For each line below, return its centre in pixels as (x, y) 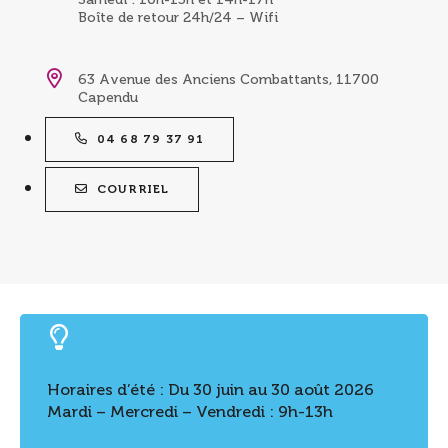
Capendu (108, 97)
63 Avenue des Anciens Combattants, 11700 (228, 79)
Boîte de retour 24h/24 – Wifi (178, 17)
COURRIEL (133, 189)
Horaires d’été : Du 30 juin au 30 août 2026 (210, 390)
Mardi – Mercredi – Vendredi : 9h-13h (190, 412)
